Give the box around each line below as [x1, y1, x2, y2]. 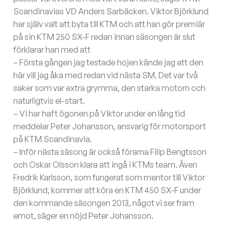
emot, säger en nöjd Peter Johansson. [13, 211, 154, 221]
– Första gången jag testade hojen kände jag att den [13, 57, 204, 68]
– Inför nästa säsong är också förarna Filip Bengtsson [13, 147, 207, 157]
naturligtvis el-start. [13, 96, 85, 106]
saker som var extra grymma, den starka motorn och [13, 83, 206, 94]
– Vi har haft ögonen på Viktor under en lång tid [13, 108, 186, 119]
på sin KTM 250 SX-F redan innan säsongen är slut [13, 32, 196, 42]
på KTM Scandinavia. [13, 134, 93, 145]
